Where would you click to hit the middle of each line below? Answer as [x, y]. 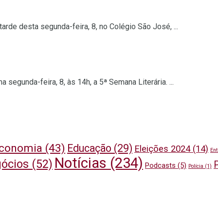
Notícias [81, 163]
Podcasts [160, 166]
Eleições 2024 [162, 149]
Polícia [196, 166]
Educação [89, 148]
